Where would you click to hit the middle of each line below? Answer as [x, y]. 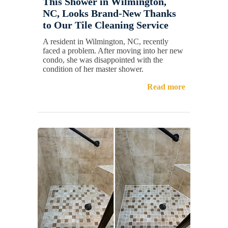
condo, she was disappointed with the [103, 60]
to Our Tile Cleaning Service [106, 25]
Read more [166, 87]
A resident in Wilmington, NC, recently [106, 42]
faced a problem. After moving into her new [113, 51]
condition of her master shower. [93, 69]
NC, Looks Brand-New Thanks [109, 13]
